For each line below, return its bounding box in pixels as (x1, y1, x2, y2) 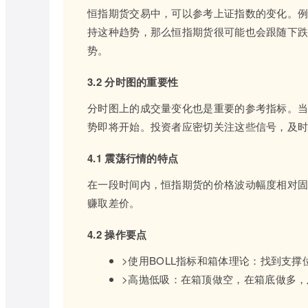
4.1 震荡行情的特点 (87, 151, 179, 166)
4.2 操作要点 (87, 227, 147, 242)
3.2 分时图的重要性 (87, 74, 179, 89)
